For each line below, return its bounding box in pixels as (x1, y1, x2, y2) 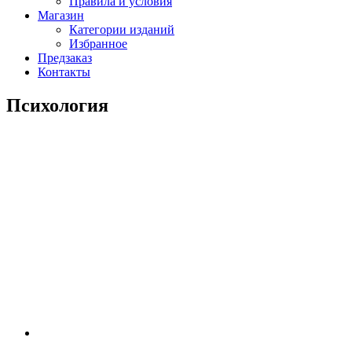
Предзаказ (38, 51, 92, 65)
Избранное (69, 37, 127, 51)
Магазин (38, 9, 84, 23)
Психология (6, 95, 108, 116)
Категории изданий (69, 23, 174, 37)
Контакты (38, 65, 90, 79)
